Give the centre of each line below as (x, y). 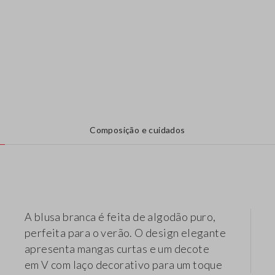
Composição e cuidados (137, 130)
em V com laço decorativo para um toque (124, 265)
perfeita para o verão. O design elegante (125, 233)
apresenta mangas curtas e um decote (117, 249)
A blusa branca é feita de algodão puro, (120, 217)
